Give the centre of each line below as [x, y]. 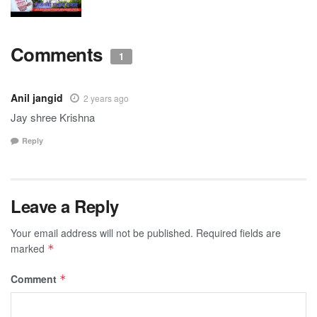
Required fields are [238, 233]
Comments [59, 54]
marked [29, 249]
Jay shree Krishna [53, 117]
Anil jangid [37, 97]
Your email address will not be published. [102, 233]
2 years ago [106, 98]
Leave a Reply [65, 206]
